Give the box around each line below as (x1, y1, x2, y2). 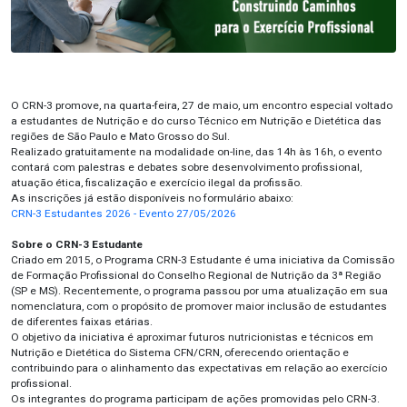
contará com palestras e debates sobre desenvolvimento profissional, (11, 161, 362, 174)
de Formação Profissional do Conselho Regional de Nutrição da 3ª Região (11, 269, 381, 283)
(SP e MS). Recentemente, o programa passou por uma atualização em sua (11, 284, 388, 298)
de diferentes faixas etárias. (11, 315, 153, 329)
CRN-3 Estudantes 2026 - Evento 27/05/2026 (11, 207, 236, 221)
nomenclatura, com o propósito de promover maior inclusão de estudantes (11, 300, 387, 313)
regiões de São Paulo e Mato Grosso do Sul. (11, 130, 230, 144)
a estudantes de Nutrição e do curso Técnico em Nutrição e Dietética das (11, 114, 382, 128)
